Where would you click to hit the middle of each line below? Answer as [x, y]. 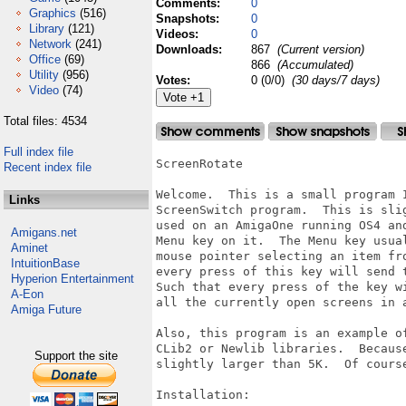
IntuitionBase [45, 263]
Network [50, 44]
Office [45, 59]
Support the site [76, 356]
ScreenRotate [199, 164]
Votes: [175, 80]
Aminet [29, 248]
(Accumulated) [314, 65]
